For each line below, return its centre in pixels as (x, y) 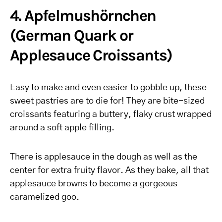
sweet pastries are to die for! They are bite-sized (107, 101)
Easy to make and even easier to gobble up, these (108, 88)
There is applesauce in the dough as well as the (104, 157)
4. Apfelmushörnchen (83, 16)
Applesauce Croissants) (91, 55)
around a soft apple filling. (62, 128)
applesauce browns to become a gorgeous (94, 184)
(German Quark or (72, 35)
